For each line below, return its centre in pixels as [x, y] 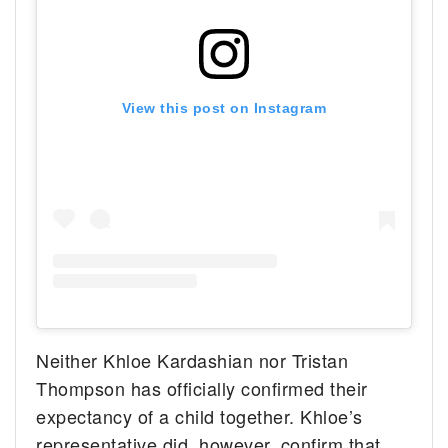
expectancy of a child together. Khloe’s [199, 415]
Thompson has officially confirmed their [202, 387]
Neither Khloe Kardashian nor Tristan [192, 359]
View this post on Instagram [224, 107]
